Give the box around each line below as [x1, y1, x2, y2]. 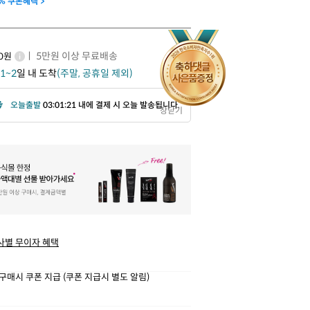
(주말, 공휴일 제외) [57, 66, 133, 80]
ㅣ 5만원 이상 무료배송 [25, 49, 118, 62]
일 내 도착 [17, 66, 57, 80]
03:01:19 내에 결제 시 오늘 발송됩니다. [43, 99, 180, 110]
